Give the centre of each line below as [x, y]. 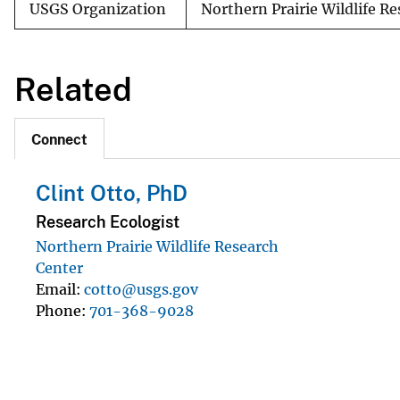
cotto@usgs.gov [141, 289]
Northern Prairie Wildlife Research [157, 246]
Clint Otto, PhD [112, 193]
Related [73, 89]
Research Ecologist [108, 221]
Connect [59, 140]
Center [59, 267]
